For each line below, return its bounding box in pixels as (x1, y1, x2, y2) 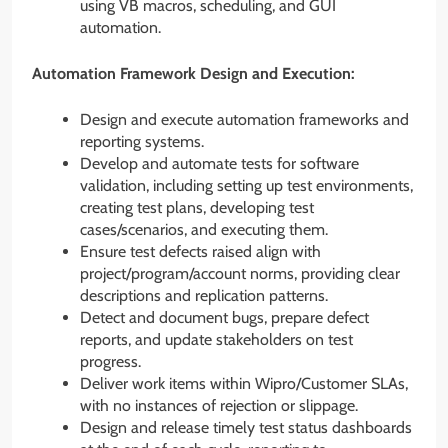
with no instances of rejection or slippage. (80, 395, 358, 415)
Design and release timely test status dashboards (80, 417, 412, 437)
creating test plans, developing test (80, 197, 314, 217)
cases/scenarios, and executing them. (80, 219, 328, 239)
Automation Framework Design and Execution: (32, 63, 355, 83)
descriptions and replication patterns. (80, 285, 328, 305)
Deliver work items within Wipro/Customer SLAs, (80, 373, 408, 393)
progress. (80, 351, 141, 371)
